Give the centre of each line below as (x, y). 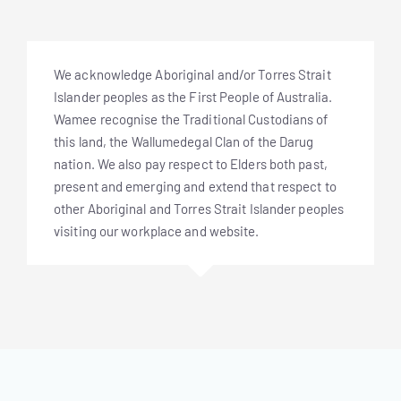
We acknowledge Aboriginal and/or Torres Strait (192, 74)
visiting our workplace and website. (157, 231)
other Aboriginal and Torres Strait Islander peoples (199, 209)
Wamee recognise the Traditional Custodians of (191, 119)
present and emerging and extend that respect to (195, 186)
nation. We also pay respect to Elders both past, (191, 164)
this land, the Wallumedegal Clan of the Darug (184, 141)
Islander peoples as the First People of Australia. (193, 97)
